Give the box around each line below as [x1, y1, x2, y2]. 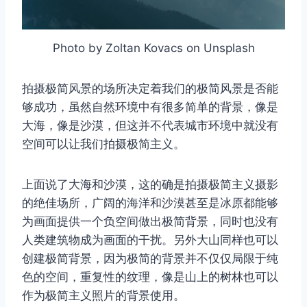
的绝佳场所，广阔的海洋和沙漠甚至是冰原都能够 [22, 196, 278, 210]
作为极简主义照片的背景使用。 [22, 288, 185, 303]
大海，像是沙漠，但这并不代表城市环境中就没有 [22, 119, 278, 133]
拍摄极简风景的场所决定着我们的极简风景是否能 [22, 82, 278, 96]
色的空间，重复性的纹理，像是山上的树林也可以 [22, 270, 278, 284]
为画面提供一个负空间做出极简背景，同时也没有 [22, 214, 278, 229]
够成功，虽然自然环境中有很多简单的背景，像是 [22, 100, 278, 114]
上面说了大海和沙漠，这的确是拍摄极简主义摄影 [22, 177, 278, 192]
